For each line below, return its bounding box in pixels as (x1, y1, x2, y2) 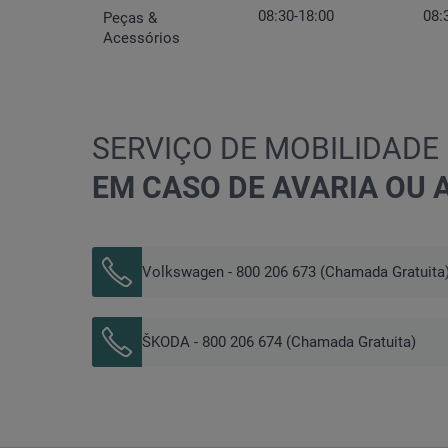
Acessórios (103, 29, 180, 47)
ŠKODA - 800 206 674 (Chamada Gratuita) (142, 332, 416, 351)
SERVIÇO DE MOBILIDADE (92, 131, 439, 166)
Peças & (103, 9, 157, 27)
